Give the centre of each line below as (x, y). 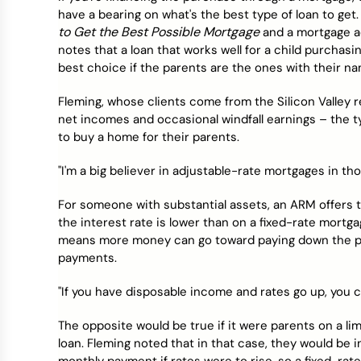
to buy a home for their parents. (149, 137)
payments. (87, 258)
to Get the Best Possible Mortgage (159, 32)
